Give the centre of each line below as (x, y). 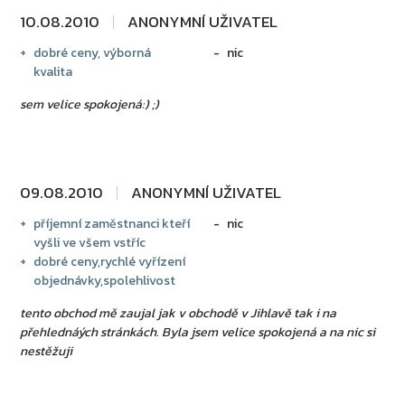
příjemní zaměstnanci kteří (112, 224)
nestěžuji (47, 351)
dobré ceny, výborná (93, 53)
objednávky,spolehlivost (105, 281)
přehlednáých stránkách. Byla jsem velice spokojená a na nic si (198, 332)
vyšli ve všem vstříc (90, 243)
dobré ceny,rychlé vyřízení (110, 262)
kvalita (53, 72)
